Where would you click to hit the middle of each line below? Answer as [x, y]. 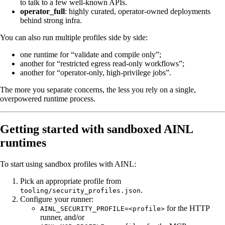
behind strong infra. [51, 21]
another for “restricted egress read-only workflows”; [102, 64]
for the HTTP [187, 208]
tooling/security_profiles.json [80, 191]
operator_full [42, 12]
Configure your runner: [57, 199]
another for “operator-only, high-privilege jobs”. [96, 73]
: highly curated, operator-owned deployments [138, 12]
